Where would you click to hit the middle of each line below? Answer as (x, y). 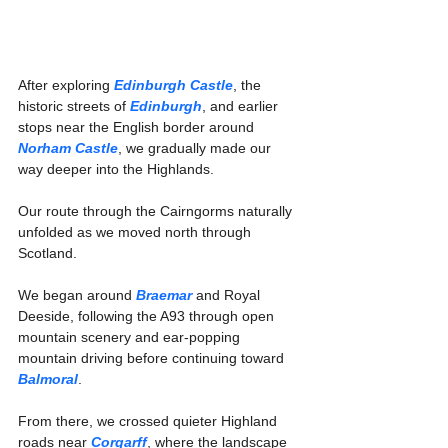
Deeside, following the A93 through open (148, 316)
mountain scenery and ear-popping (131, 337)
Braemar (164, 295)
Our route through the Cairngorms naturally (157, 211)
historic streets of (74, 106)
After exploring (66, 85)
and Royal (228, 295)
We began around (77, 295)
